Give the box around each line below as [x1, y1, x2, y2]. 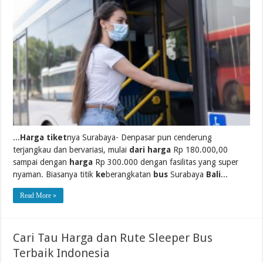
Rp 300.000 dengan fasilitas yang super [93, 157, 239, 167]
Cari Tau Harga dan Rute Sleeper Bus [13, 230, 213, 245]
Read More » [20, 191, 57, 200]
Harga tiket [20, 132, 68, 142]
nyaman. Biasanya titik [13, 169, 96, 179]
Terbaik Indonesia [13, 245, 110, 260]
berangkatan [106, 169, 154, 179]
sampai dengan [13, 157, 70, 167]
